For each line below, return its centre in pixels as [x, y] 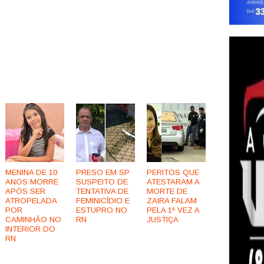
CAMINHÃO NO [33, 220]
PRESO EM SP [103, 173]
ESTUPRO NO [102, 210]
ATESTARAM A [173, 182]
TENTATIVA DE [102, 192]
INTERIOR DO [30, 229]
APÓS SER [25, 192]
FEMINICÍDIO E [103, 201]
